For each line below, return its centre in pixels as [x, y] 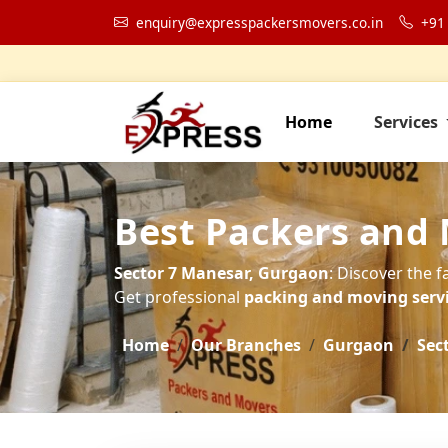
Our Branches [246, 345]
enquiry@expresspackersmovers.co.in [259, 22]
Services [408, 122]
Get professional [179, 297]
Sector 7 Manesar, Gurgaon [221, 273]
